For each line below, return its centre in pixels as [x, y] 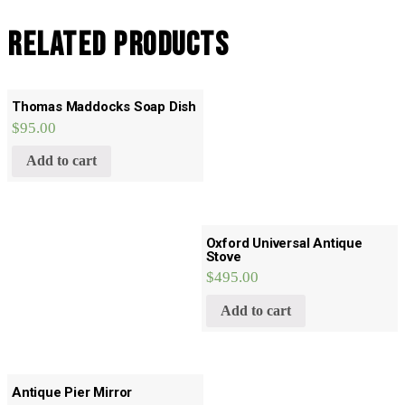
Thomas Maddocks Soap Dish [104, 107]
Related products [118, 46]
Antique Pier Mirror [72, 392]
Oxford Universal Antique [284, 243]
